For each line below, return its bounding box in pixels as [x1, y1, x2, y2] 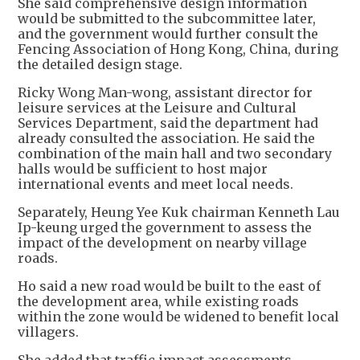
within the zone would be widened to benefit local [18, 309, 339, 325]
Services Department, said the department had [18, 115, 318, 131]
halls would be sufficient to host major [18, 161, 268, 177]
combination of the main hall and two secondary [18, 145, 332, 162]
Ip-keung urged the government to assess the [18, 219, 312, 235]
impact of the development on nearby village [18, 235, 307, 251]
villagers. [18, 324, 79, 340]
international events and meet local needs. [18, 176, 293, 192]
